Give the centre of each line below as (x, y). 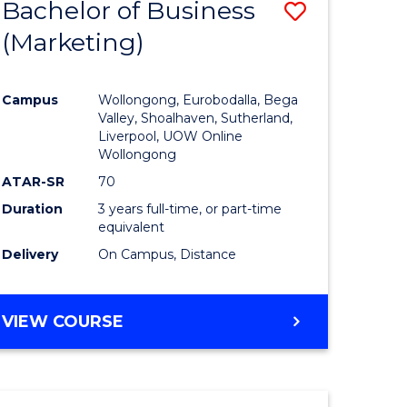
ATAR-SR (34, 181)
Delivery (30, 254)
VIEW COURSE (63, 321)
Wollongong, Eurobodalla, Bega (199, 99)
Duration (33, 208)
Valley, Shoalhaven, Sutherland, (196, 118)
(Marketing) (74, 43)
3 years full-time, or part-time (190, 208)
